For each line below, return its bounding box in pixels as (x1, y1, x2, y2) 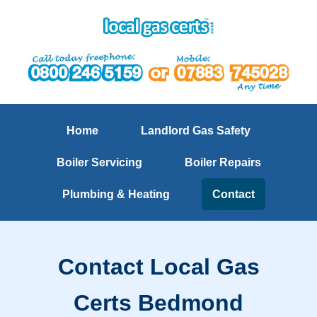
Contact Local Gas (57, 253, 260, 279)
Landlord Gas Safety (141, 124, 250, 137)
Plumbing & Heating (62, 188, 170, 200)
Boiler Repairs (184, 156, 261, 168)
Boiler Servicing (56, 156, 142, 168)
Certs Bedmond (74, 289, 243, 316)
